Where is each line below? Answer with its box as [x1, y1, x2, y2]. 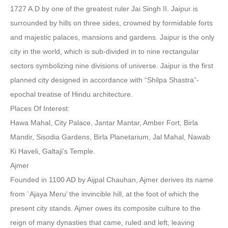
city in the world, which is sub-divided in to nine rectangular [10, 47, 199, 55]
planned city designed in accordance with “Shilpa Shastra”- [10, 76, 199, 84]
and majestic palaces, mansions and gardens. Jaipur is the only [10, 33, 214, 41]
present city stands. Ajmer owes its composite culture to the [10, 204, 201, 212]
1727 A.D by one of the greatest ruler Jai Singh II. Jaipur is [10, 5, 198, 13]
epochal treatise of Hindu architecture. [10, 90, 133, 98]
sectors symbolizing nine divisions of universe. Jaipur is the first [10, 62, 213, 70]
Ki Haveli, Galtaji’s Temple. [10, 147, 95, 155]
